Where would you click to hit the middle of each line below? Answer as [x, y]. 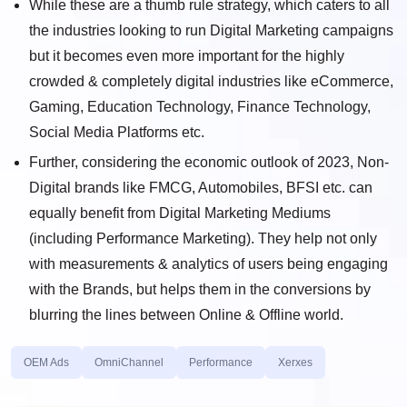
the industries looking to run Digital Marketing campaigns [211, 30]
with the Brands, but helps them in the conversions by [200, 289]
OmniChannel [129, 362]
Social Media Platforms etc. [117, 132]
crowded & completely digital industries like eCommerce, [211, 81]
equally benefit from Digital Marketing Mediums [180, 213]
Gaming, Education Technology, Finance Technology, [200, 107]
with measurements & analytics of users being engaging [208, 264]
